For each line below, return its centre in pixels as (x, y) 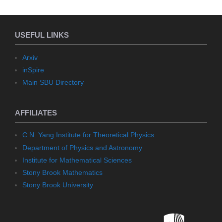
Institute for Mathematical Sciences (77, 160)
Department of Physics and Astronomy (82, 147)
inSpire (33, 70)
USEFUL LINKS (42, 35)
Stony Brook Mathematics (62, 172)
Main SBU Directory (53, 82)
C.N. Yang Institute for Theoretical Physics (88, 135)
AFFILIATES (36, 112)
